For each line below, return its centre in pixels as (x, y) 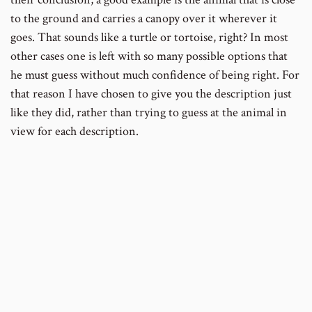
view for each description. (75, 132)
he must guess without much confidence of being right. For (155, 75)
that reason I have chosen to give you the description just (151, 94)
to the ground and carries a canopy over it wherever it (144, 19)
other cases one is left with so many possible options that (149, 56)
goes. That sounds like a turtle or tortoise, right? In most (149, 38)
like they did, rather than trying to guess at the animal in (149, 113)
